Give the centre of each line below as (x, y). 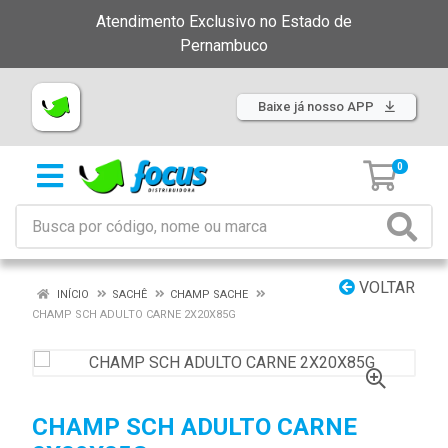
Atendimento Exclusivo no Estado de (224, 21)
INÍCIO (71, 294)
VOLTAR (385, 287)
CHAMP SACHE (209, 294)
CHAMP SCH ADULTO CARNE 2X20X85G (134, 314)
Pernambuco (224, 45)
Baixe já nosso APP (317, 106)
